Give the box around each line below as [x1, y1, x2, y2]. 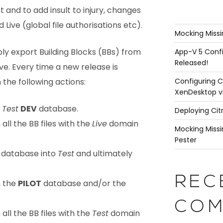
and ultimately [74, 148, 132, 160]
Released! [174, 57, 208, 68]
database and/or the [41, 178, 126, 190]
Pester [174, 134, 197, 145]
